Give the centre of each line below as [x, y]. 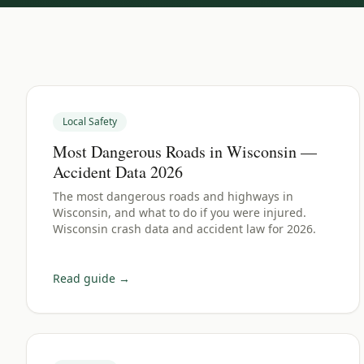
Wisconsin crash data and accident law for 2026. [184, 229]
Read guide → [91, 278]
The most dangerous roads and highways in [173, 196]
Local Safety [90, 121]
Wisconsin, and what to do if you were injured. [180, 212]
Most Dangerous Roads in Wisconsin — [185, 152]
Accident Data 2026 [118, 172]
